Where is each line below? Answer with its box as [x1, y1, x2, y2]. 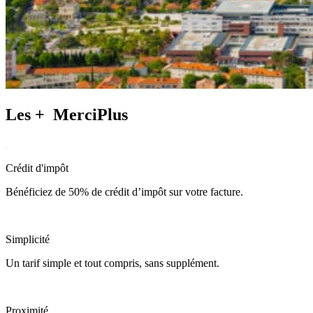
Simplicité [6, 233, 50, 245]
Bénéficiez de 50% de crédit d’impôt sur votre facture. [6, 185, 243, 198]
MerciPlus [53, 105, 128, 124]
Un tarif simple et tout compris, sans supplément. [6, 256, 219, 269]
